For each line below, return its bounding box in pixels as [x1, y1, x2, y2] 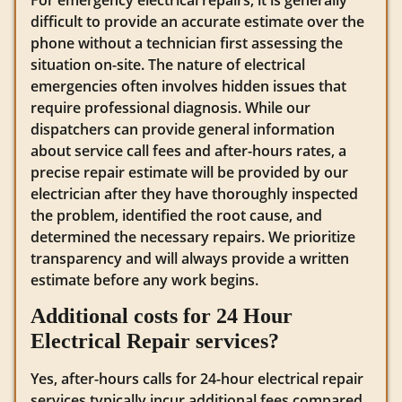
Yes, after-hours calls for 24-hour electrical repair [31, 369, 363, 389]
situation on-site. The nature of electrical [31, 54, 305, 74]
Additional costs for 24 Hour [31, 304, 293, 328]
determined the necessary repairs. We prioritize [31, 226, 355, 247]
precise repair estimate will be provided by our [31, 162, 348, 182]
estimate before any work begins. [31, 269, 258, 290]
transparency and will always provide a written [31, 248, 349, 268]
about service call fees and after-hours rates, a [31, 140, 346, 161]
